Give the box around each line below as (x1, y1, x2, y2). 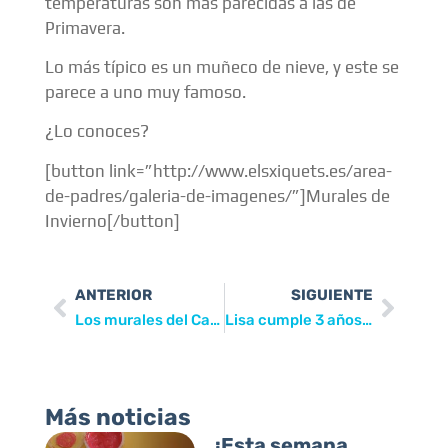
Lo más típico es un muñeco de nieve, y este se (45, 56, 399, 77)
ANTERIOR (75, 286, 152, 305)
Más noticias (45, 403, 191, 432)
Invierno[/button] (45, 210, 180, 231)
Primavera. (45, 17, 125, 38)
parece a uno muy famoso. (45, 81, 246, 102)
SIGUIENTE (291, 286, 373, 305)
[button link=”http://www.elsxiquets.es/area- (45, 160, 392, 181)
